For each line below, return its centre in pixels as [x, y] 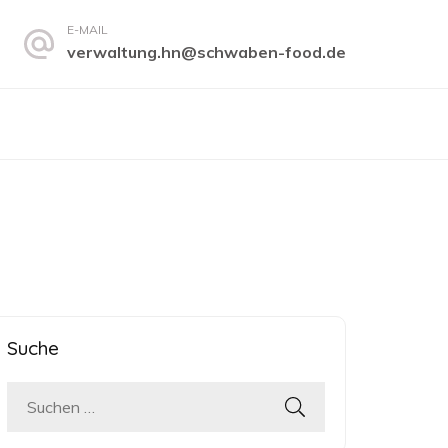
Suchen [58, 411]
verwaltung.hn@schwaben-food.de [206, 52]
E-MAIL [87, 29]
